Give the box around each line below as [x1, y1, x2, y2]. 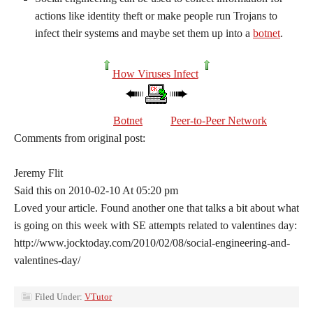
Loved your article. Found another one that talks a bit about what [14, 202, 299, 214]
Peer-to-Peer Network [170, 115, 267, 126]
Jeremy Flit [14, 167, 63, 179]
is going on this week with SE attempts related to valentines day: [14, 219, 297, 231]
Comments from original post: [14, 132, 145, 144]
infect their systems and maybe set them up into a [35, 27, 253, 39]
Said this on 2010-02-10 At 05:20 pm [14, 184, 178, 196]
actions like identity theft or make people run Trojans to [35, 10, 277, 22]
